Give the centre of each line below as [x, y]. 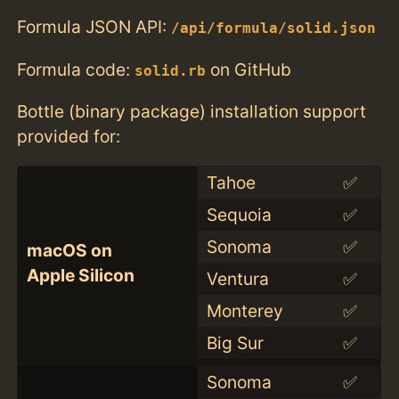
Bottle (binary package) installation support [192, 111]
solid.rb [171, 71]
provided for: [69, 136]
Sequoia [239, 214]
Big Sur [235, 342]
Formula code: [76, 69]
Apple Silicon [80, 275]
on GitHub [249, 69]
